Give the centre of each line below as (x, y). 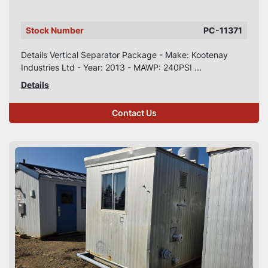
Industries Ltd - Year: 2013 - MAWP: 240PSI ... (111, 67)
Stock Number (55, 30)
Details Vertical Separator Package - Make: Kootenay (124, 55)
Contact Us (134, 113)
